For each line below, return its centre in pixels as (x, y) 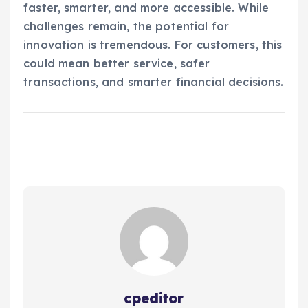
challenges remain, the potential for (126, 26)
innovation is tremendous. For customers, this (153, 44)
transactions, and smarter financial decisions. (154, 81)
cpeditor (154, 298)
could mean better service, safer (117, 63)
